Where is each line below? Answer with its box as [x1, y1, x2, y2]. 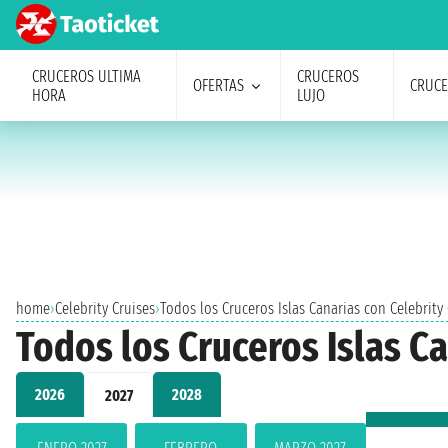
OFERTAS [192, 76, 244, 95]
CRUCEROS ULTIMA [32, 66, 141, 86]
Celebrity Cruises [55, 299, 155, 318]
